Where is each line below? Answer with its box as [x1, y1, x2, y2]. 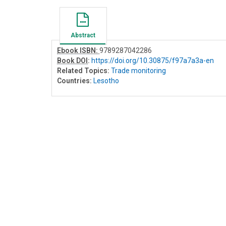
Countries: [57, 76, 92, 85]
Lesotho [93, 76, 119, 85]
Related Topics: [57, 66, 109, 75]
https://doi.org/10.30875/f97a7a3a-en [91, 56, 214, 65]
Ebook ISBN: [57, 46, 99, 54]
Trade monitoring [111, 66, 166, 75]
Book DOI [57, 56, 88, 65]
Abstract [70, 31, 95, 39]
